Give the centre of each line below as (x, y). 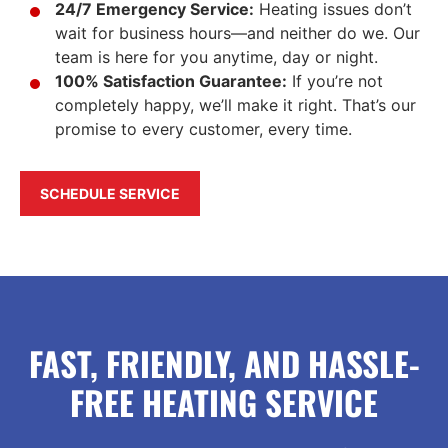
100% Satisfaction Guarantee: (171, 81)
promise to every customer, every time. (203, 129)
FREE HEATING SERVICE (224, 403)
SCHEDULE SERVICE (110, 194)
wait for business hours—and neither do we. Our (237, 33)
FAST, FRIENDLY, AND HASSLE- (224, 364)
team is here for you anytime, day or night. (216, 57)
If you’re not (335, 81)
